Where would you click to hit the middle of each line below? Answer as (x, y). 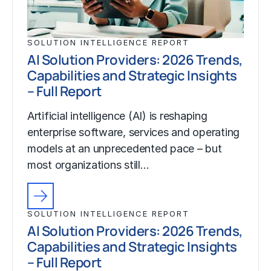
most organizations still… (88, 165)
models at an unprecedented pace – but (125, 149)
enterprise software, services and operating (134, 132)
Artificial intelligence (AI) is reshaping (117, 116)
